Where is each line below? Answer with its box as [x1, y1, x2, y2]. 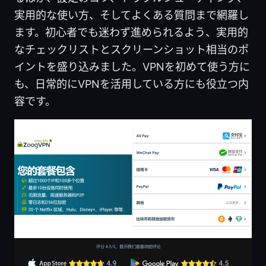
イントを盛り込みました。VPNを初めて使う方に [14, 61, 250, 74]
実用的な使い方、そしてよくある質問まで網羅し [14, 9, 249, 22]
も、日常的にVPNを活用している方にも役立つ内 [14, 78, 249, 91]
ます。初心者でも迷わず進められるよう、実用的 [14, 26, 248, 39]
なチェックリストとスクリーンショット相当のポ [14, 43, 249, 56]
